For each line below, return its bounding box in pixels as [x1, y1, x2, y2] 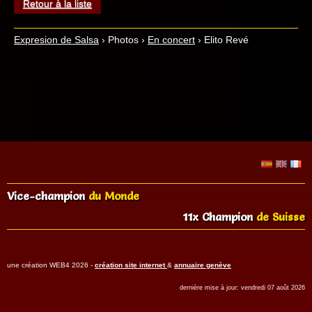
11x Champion [182, 210, 256, 224]
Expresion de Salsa [14, 34, 99, 45]
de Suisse [256, 210, 305, 224]
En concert [148, 34, 195, 45]
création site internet [95, 261, 165, 269]
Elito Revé [204, 34, 249, 45]
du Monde [88, 189, 139, 203]
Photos [108, 34, 139, 45]
